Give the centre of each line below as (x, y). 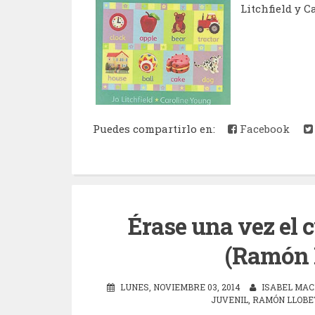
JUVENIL (229, 300)
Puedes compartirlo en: (157, 128)
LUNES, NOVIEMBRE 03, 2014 (180, 287)
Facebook (263, 128)
